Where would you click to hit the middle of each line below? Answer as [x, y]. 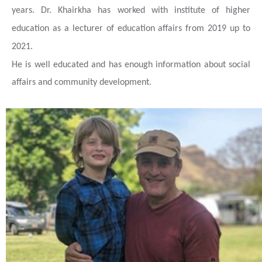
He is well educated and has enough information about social [131, 65]
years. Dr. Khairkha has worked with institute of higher [131, 11]
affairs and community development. [82, 82]
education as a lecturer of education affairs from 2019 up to [131, 29]
